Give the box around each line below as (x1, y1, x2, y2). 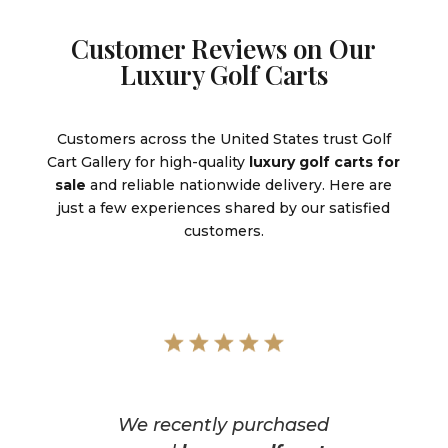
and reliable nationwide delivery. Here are (86, 176, 393, 195)
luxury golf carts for (249, 153, 401, 172)
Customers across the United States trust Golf (56, 130, 391, 149)
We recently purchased (118, 414, 330, 437)
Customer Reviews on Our (71, 31, 377, 67)
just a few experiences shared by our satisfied (57, 199, 391, 218)
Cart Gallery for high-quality (47, 153, 250, 172)
